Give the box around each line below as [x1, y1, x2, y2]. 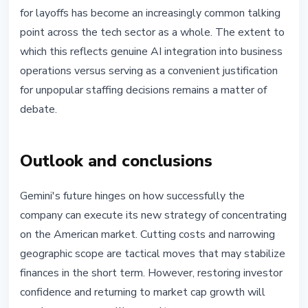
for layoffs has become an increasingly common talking [20, 5, 280, 21]
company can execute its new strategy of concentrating [20, 208, 287, 223]
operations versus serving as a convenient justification [20, 63, 278, 79]
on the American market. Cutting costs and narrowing [20, 227, 275, 243]
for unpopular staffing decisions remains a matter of [20, 82, 267, 98]
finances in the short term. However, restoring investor [20, 265, 283, 281]
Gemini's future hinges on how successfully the [20, 188, 245, 204]
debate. [20, 102, 57, 118]
